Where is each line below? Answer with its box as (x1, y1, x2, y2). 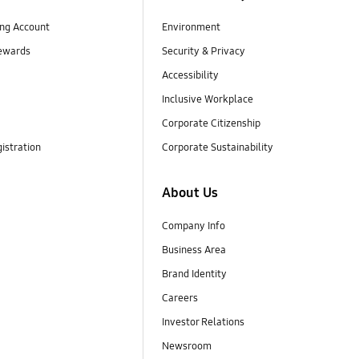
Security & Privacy (161, 45, 245, 58)
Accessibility (161, 69, 219, 83)
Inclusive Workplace (161, 93, 253, 107)
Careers (161, 291, 198, 305)
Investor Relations (161, 315, 247, 329)
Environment (161, 20, 220, 34)
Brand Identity (161, 267, 227, 280)
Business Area (161, 243, 226, 256)
